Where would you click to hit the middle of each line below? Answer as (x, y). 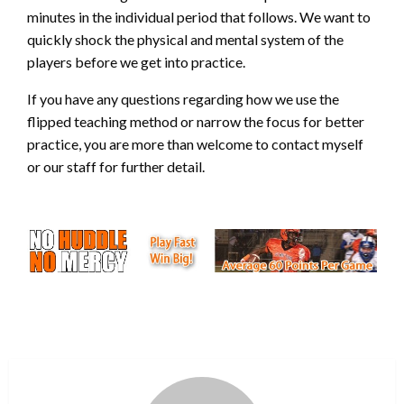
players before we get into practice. (136, 61)
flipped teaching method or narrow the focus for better (196, 121)
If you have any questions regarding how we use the (183, 98)
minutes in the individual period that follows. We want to (199, 16)
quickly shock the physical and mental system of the (185, 39)
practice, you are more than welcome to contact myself (195, 143)
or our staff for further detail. (116, 166)
